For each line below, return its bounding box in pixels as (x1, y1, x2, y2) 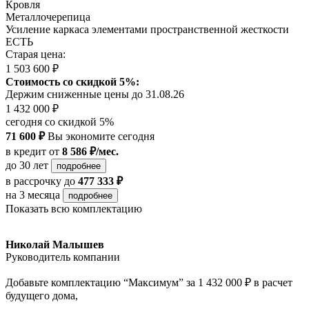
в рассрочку (6, 175, 61, 188)
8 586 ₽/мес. (62, 146, 119, 158)
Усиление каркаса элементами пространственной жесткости (6, 23, 289, 36)
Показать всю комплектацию (6, 203, 142, 215)
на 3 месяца (6, 189, 63, 201)
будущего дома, (6, 290, 78, 302)
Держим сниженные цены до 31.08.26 (6, 88, 184, 101)
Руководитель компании (6, 251, 120, 263)
